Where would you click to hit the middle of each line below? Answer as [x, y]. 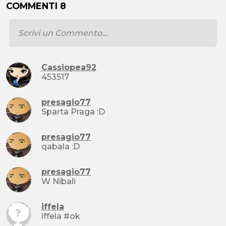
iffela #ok [61, 216]
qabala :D [76, 147]
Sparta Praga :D [101, 112]
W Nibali [59, 182]
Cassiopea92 [69, 68]
